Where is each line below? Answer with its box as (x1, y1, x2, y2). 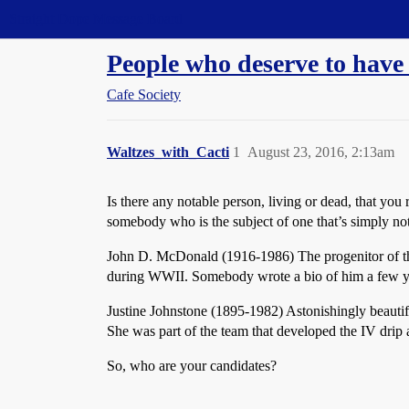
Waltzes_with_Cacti (107, 144, 229, 160)
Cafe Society (107, 87, 181, 102)
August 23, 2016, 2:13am (247, 144, 394, 160)
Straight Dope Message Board (9, 11, 183, 26)
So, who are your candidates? (107, 358, 277, 373)
